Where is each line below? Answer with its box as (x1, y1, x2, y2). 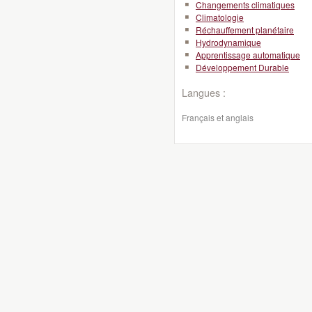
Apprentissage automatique (196, 49, 300, 61)
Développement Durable (196, 61, 289, 73)
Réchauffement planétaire (196, 24, 294, 36)
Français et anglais (182, 111, 253, 123)
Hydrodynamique (196, 36, 261, 48)
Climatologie (196, 11, 244, 23)
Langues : (182, 85, 226, 100)
